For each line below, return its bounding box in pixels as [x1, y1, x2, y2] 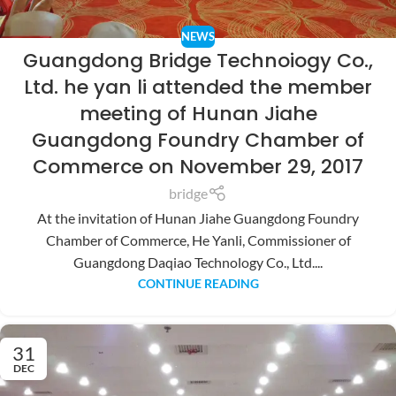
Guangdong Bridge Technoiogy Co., [23, 47, 373, 75]
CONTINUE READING [137, 275, 259, 291]
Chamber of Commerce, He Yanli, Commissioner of [45, 231, 351, 248]
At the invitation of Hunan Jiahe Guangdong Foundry [37, 209, 359, 226]
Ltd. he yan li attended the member [24, 73, 372, 102]
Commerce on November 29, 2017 [33, 153, 363, 181]
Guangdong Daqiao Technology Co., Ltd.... [73, 253, 323, 270]
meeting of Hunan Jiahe [79, 100, 317, 128]
